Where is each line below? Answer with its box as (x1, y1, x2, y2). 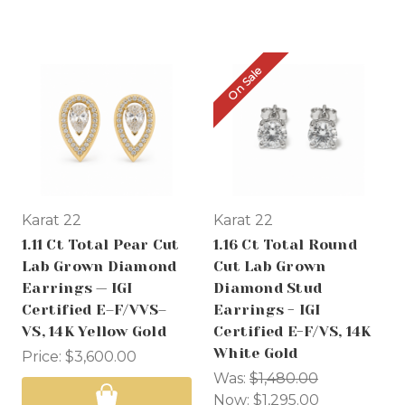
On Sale (224, 64, 264, 103)
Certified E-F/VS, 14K (213, 322, 372, 340)
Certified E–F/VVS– (22, 300, 167, 318)
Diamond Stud (213, 278, 322, 297)
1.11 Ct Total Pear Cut (22, 235, 180, 253)
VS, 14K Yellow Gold (22, 322, 166, 340)
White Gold (213, 344, 298, 362)
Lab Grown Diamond (22, 257, 177, 275)
